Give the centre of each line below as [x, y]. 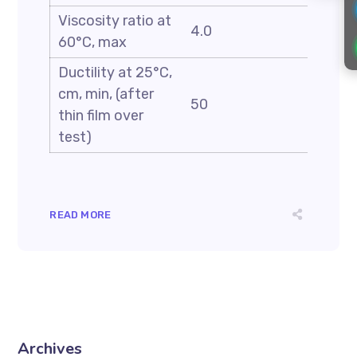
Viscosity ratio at [115, 21]
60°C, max [93, 42]
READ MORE [80, 215]
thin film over [101, 116]
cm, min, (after [106, 94]
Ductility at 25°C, [116, 73]
